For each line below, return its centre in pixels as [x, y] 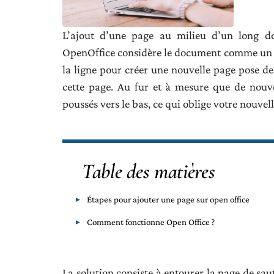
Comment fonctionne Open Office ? [151, 222]
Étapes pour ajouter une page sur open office [168, 199]
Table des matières [149, 171]
